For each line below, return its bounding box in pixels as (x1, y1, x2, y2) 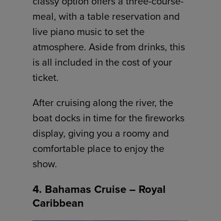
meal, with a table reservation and (33, 8, 181, 23)
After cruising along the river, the (33, 95, 174, 110)
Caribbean (33, 194, 84, 211)
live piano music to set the (33, 24, 145, 38)
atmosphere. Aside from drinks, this (33, 39, 185, 54)
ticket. (33, 70, 59, 84)
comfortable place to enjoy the (33, 141, 165, 155)
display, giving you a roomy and (33, 125, 170, 140)
